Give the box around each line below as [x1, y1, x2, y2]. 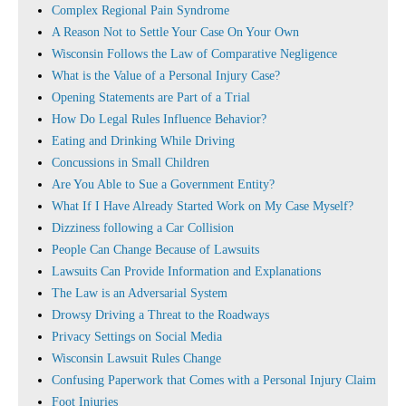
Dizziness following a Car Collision [52, 221, 234, 235]
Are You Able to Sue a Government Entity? [52, 178, 275, 191]
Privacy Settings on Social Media [52, 330, 222, 343]
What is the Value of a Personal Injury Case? [52, 69, 280, 82]
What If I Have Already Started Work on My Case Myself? [52, 199, 353, 213]
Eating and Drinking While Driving [52, 134, 235, 148]
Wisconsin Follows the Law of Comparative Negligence [52, 47, 337, 61]
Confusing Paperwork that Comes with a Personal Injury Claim [52, 373, 376, 387]
